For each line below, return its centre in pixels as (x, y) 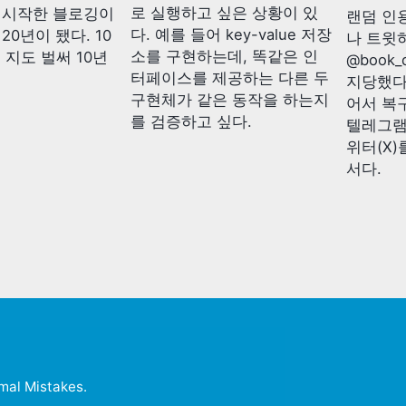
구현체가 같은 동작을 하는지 (229, 100)
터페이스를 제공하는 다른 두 (229, 78)
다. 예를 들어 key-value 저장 (231, 35)
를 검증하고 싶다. (191, 122)
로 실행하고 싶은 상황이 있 (224, 13)
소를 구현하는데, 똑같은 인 (224, 57)
